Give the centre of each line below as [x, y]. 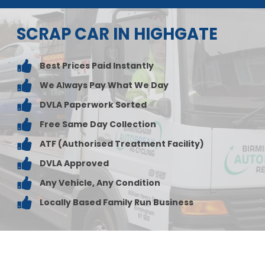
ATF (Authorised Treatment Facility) [122, 144]
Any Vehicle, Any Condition [100, 183]
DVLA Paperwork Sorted [93, 105]
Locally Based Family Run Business [116, 203]
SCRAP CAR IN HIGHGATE [117, 34]
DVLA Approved [74, 164]
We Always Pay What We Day [104, 85]
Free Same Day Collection [98, 125]
